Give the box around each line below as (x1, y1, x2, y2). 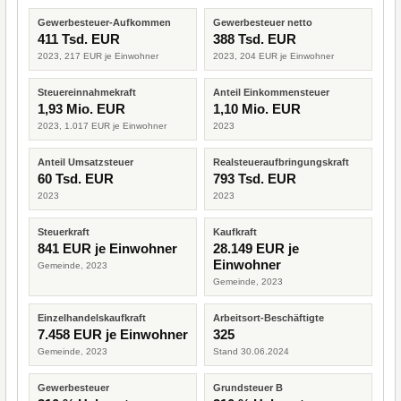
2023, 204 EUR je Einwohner (213, 51, 334, 61)
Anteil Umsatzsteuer (38, 157, 133, 167)
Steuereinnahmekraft (38, 87, 136, 98)
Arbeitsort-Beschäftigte (213, 312, 324, 323)
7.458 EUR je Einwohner (38, 327, 188, 342)
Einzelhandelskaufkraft (38, 312, 146, 323)
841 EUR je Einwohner (38, 241, 177, 256)
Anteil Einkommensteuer (213, 87, 329, 98)
